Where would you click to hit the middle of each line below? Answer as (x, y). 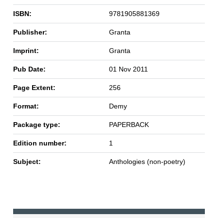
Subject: (27, 162)
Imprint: (26, 51)
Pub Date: (29, 69)
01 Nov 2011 (128, 69)
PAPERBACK (129, 125)
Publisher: (30, 32)
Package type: (36, 125)
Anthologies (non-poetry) (147, 162)
